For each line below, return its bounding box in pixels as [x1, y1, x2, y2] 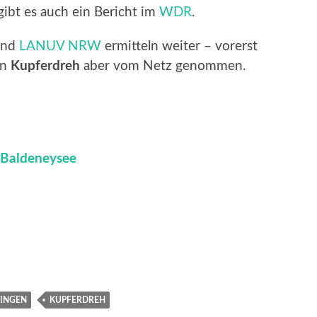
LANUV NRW [19, 39, 101, 53]
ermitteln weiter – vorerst [101, 39, 258, 53]
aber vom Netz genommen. [80, 59, 246, 73]
